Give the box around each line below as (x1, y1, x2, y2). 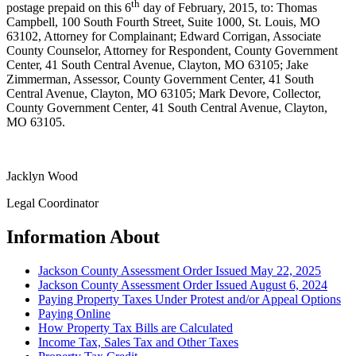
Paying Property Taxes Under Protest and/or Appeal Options (38, 292, 341, 307)
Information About (6, 226, 160, 248)
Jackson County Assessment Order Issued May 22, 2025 (38, 264, 321, 278)
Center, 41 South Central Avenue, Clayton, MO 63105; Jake (6, 58, 308, 72)
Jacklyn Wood (6, 169, 78, 184)
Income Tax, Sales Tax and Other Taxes (38, 335, 238, 350)
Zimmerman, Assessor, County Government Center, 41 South (6, 72, 314, 87)
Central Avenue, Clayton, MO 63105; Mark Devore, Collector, (6, 87, 321, 101)
